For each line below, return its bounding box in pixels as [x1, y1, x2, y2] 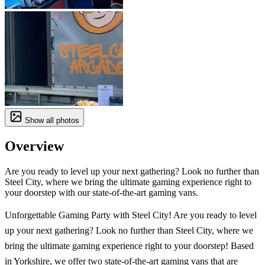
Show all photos [22, 116, 79, 125]
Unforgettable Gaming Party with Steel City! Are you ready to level [5, 209, 257, 220]
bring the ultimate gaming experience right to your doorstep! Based [5, 240, 254, 251]
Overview [5, 138, 64, 154]
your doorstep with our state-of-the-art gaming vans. [5, 187, 198, 198]
